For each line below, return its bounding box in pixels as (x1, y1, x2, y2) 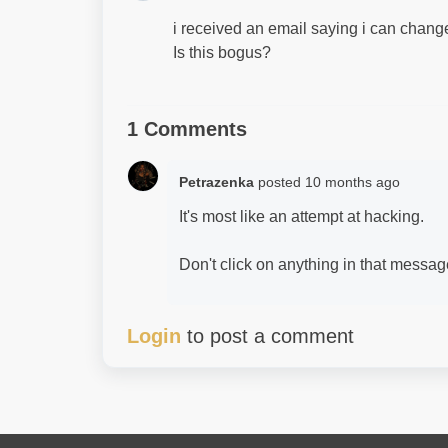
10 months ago (305, 174, 400, 190)
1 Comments (127, 118, 247, 140)
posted (258, 174, 305, 190)
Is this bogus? (173, 44, 271, 61)
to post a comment (181, 325, 354, 347)
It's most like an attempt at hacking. (179, 208, 428, 225)
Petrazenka (179, 174, 254, 190)
